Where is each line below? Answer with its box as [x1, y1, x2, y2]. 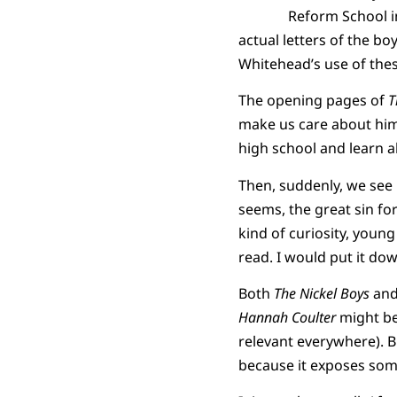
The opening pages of [237, 90, 388, 111]
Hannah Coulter [237, 307, 336, 328]
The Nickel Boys [273, 284, 373, 304]
